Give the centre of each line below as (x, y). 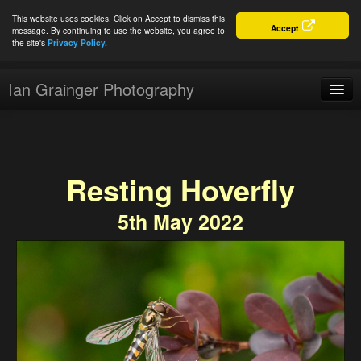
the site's (30, 42)
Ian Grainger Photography (101, 89)
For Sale (40, 218)
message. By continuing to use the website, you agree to (118, 30)
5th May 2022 (180, 222)
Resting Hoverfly (180, 189)
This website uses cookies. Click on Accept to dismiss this (118, 18)
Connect (41, 282)
